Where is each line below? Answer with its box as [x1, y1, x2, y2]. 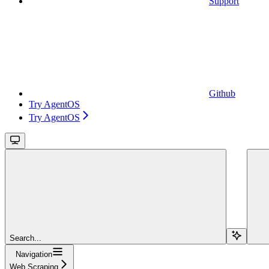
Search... [10, 233, 41, 243]
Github [209, 88, 235, 98]
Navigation [16, 249, 52, 259]
